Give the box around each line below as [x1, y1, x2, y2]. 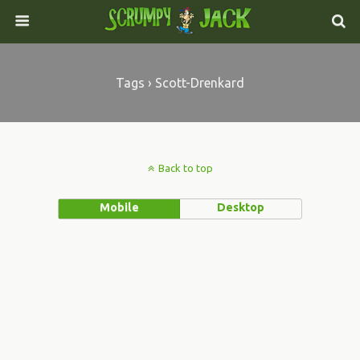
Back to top [157, 162, 213, 174]
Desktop [217, 201, 265, 214]
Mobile [99, 201, 139, 214]
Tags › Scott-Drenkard [116, 76, 244, 90]
